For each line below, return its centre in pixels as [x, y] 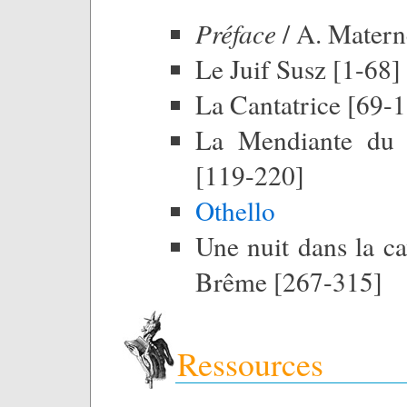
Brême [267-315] [289, 281]
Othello [235, 210]
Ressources [250, 363]
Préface [236, 33]
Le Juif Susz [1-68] [298, 68]
